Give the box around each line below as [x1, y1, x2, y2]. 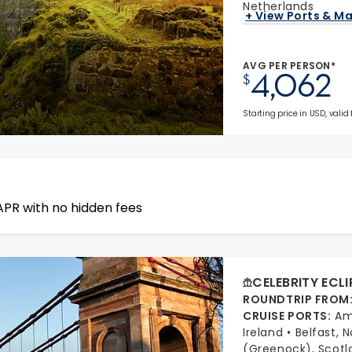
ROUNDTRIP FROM [243, 291, 350, 307]
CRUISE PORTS [243, 308, 328, 324]
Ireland [243, 324, 284, 340]
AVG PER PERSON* [243, 59, 335, 72]
